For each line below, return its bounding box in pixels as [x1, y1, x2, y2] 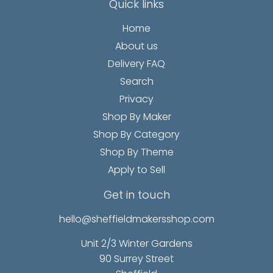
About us [115, 39, 158, 54]
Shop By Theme [99, 145, 174, 160]
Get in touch [103, 187, 170, 203]
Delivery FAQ [108, 57, 165, 71]
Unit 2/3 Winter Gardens [80, 236, 193, 251]
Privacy [119, 92, 154, 107]
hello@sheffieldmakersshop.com [58, 212, 214, 227]
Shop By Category [93, 127, 180, 142]
